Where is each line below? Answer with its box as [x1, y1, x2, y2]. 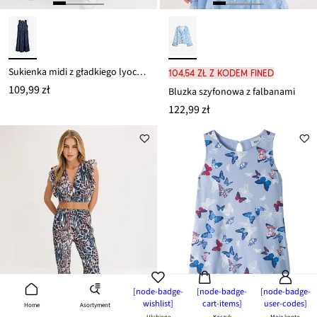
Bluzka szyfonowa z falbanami [168, 85, 295, 100]
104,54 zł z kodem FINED [168, 67, 274, 79]
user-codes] [263, 296, 307, 310]
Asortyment [79, 300, 110, 310]
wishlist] [143, 296, 174, 310]
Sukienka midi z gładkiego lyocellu [137, 65, 146, 80]
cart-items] [202, 296, 242, 310]
